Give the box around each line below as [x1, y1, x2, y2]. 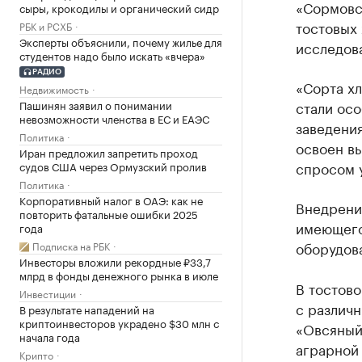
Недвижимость [19, 80, 89, 96]
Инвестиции [19, 284, 76, 301]
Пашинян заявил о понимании [19, 95, 172, 112]
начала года [19, 327, 80, 344]
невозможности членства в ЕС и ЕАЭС [19, 109, 209, 126]
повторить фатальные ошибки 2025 [19, 204, 198, 221]
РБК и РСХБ [19, 18, 72, 33]
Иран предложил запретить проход [19, 143, 198, 160]
